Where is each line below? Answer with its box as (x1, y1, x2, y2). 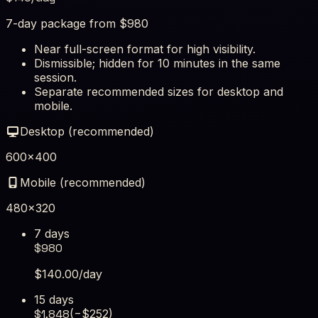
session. (34, 70, 77, 85)
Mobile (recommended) (20, 175, 146, 190)
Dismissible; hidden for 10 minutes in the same (34, 56, 280, 71)
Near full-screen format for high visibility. (34, 42, 256, 57)
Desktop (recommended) (20, 124, 154, 139)
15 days (34, 292, 74, 307)
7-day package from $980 (6, 16, 148, 31)
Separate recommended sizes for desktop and (34, 84, 283, 99)
